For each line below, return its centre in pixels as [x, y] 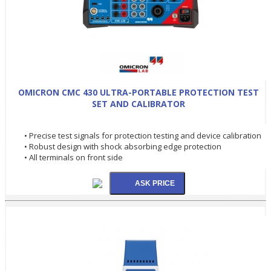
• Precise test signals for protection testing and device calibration [143, 135]
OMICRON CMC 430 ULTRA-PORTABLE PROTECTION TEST [139, 92]
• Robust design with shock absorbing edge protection [123, 146]
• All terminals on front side [73, 157]
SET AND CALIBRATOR [139, 103]
